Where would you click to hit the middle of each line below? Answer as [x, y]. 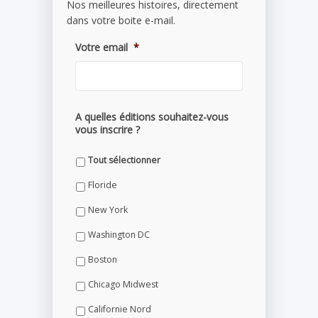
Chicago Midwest [123, 284]
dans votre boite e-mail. [121, 21]
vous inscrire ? [108, 130]
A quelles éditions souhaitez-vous [152, 117]
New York [108, 209]
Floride [103, 185]
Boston [103, 259]
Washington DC [119, 234]
